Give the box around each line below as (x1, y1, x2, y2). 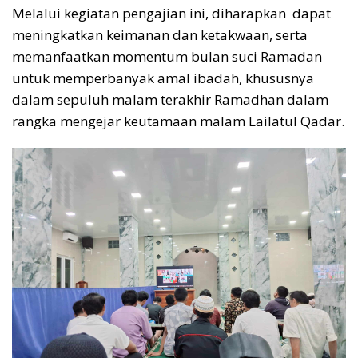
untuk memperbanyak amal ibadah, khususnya (12, 68, 314, 87)
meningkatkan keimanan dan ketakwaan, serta (12, 25, 308, 44)
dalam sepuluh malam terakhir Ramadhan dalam (12, 89, 328, 109)
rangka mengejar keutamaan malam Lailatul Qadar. (12, 111, 344, 130)
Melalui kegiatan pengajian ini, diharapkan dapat (12, 3, 331, 22)
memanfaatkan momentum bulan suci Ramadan (12, 46, 322, 66)
